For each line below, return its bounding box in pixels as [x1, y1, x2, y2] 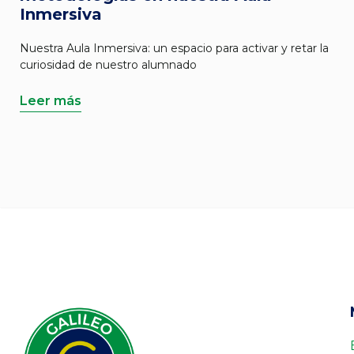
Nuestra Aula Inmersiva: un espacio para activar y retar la [20, 41, 329, 55]
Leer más [20, 93, 81, 108]
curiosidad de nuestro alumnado [20, 58, 197, 72]
